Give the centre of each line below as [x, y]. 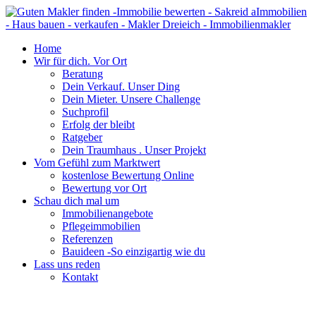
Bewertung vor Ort [104, 188]
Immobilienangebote [108, 213]
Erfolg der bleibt [98, 124]
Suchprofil [85, 112]
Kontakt [80, 277]
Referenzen [87, 239]
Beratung [83, 74]
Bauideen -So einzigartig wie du [134, 251]
